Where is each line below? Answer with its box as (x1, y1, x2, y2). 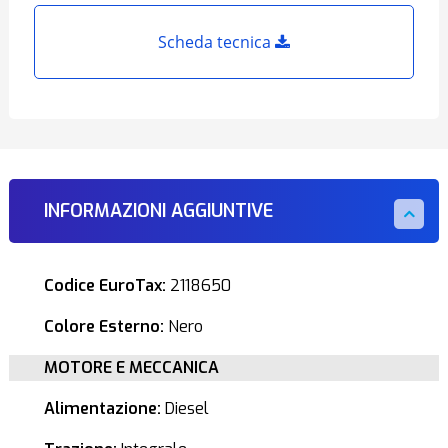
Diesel (160, 398, 209, 419)
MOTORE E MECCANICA (43, 357, 219, 378)
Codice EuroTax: (43, 275, 166, 296)
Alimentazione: (43, 398, 161, 419)
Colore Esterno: (43, 316, 164, 337)
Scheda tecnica (158, 31, 275, 53)
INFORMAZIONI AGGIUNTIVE (43, 199, 273, 223)
